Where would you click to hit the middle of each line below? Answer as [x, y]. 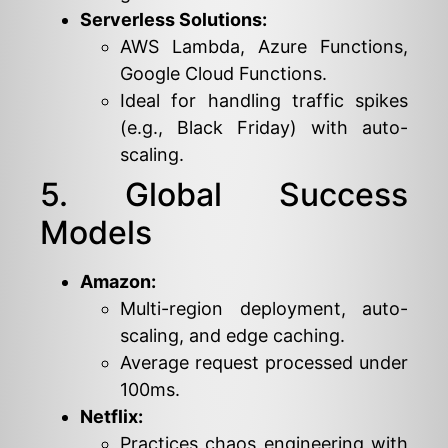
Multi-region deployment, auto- [264, 308]
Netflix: [111, 416]
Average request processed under [264, 362]
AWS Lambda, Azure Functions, [264, 46]
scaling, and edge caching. [232, 335]
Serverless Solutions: [173, 19]
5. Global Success [224, 194]
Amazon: [118, 281]
